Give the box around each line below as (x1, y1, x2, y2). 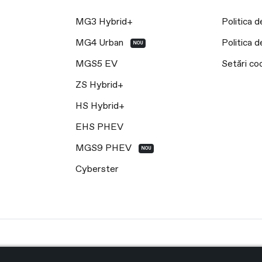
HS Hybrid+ (75, 101, 125, 111)
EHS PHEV (75, 122, 123, 132)
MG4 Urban (75, 38, 126, 48)
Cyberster (75, 164, 119, 174)
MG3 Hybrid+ (75, 17, 133, 27)
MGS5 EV (75, 59, 118, 69)
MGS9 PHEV (75, 143, 134, 153)
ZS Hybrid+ (75, 80, 123, 90)
